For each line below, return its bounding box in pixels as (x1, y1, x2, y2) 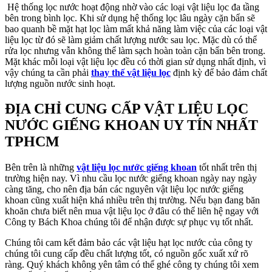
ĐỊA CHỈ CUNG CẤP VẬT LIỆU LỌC (5, 101, 248, 117)
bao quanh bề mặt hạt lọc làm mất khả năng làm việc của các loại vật (5, 23, 267, 34)
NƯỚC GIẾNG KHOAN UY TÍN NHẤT (5, 117, 258, 134)
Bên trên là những (5, 162, 76, 173)
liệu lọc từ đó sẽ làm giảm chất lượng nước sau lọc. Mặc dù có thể (5, 34, 257, 45)
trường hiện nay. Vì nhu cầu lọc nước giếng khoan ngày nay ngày (5, 173, 257, 184)
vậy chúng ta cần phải (5, 67, 91, 78)
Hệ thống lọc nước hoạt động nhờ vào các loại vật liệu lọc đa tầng (5, 1, 259, 12)
